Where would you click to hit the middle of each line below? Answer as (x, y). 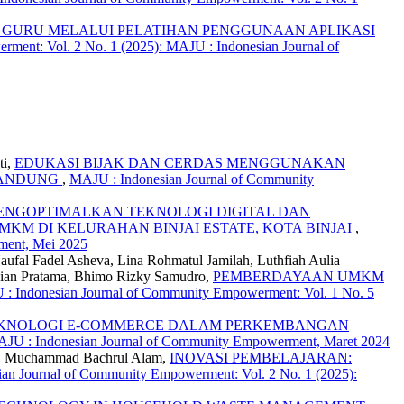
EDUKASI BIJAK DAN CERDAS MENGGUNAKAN (180, 163)
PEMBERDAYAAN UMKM (298, 277)
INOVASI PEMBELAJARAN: (261, 358)
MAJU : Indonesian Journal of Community (192, 179)
